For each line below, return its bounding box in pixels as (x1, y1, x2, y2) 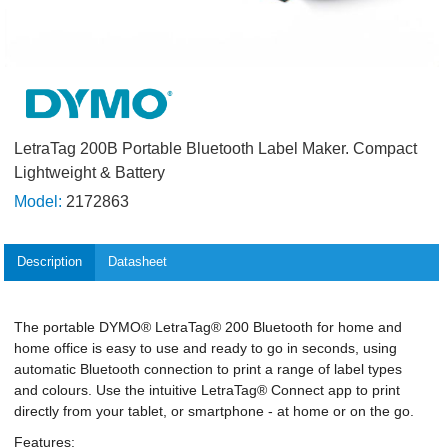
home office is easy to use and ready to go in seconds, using (14, 339, 398, 356)
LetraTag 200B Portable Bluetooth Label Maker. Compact (14, 140, 418, 158)
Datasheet (107, 254, 167, 270)
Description (17, 254, 83, 270)
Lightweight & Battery (14, 164, 166, 182)
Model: (14, 192, 63, 210)
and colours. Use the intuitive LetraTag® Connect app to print (14, 381, 401, 398)
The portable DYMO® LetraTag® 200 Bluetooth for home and (14, 318, 403, 335)
